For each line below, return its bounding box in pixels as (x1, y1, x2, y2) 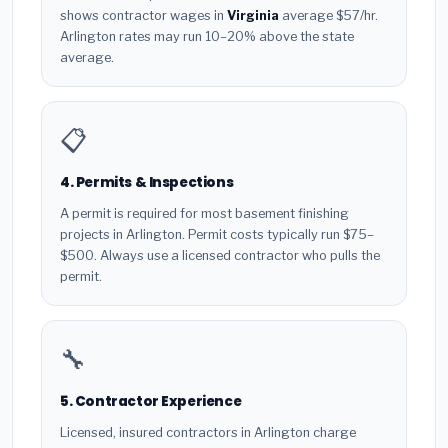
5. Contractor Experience (60, 391, 242, 411)
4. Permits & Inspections (60, 173, 234, 193)
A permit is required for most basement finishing (60, 205, 349, 221)
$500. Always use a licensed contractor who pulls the (60, 247, 380, 263)
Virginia (227, 8, 279, 24)
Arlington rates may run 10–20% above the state (60, 29, 354, 45)
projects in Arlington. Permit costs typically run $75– (60, 226, 374, 242)
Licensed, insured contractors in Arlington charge (60, 424, 356, 440)
